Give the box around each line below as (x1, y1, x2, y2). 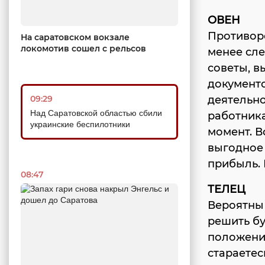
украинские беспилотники (30, 119, 130, 129)
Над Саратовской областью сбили (30, 108, 162, 118)
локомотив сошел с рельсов (21, 43, 146, 54)
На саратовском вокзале (21, 31, 130, 43)
